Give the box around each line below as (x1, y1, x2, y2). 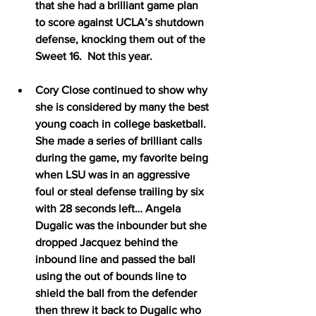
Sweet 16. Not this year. (35, 49, 152, 62)
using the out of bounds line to (35, 269, 189, 282)
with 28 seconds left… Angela (35, 202, 183, 214)
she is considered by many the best (35, 100, 212, 113)
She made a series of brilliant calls (35, 134, 205, 147)
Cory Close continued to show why (35, 83, 210, 96)
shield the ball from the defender (35, 286, 200, 299)
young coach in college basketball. (35, 117, 212, 130)
